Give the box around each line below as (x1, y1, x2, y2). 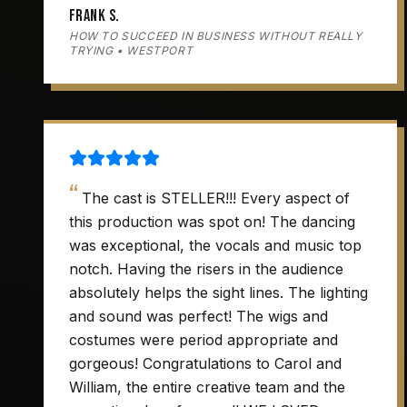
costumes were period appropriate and (69, 331, 338, 349)
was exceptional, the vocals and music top (69, 236, 362, 254)
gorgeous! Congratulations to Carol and (69, 354, 342, 372)
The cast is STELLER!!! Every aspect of (82, 189, 350, 207)
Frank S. (69, 6, 120, 25)
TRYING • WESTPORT (69, 44, 194, 57)
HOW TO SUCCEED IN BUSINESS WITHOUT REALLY (69, 29, 362, 43)
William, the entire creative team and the (69, 378, 345, 396)
